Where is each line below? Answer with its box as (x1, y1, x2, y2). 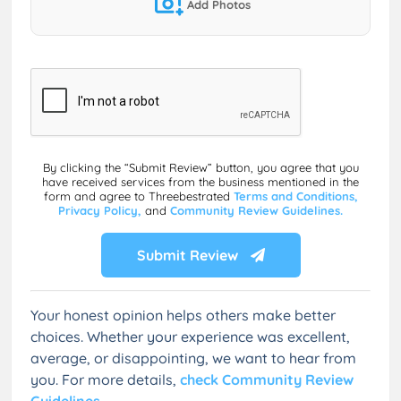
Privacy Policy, (58, 202, 145, 218)
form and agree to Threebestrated (43, 188, 234, 203)
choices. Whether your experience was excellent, (30, 327, 350, 346)
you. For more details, (30, 370, 180, 388)
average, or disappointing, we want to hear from (30, 348, 356, 367)
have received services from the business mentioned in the (42, 174, 359, 189)
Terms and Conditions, (233, 188, 358, 203)
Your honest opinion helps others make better (30, 305, 336, 324)
